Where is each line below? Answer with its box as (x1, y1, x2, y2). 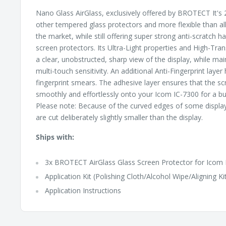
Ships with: (36, 132, 74, 142)
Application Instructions (45, 185, 121, 195)
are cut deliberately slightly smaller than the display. (36, 112, 203, 123)
